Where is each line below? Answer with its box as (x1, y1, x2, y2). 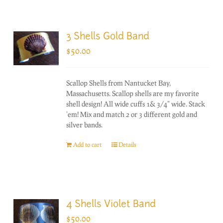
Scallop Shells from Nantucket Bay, (66, 78, 171, 87)
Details (118, 140, 137, 148)
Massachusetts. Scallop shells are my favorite (66, 89, 200, 98)
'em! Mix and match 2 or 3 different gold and (66, 110, 198, 118)
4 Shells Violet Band (66, 200, 156, 210)
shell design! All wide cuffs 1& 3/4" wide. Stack (66, 99, 206, 108)
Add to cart (73, 140, 102, 148)
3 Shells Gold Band (66, 32, 150, 42)
